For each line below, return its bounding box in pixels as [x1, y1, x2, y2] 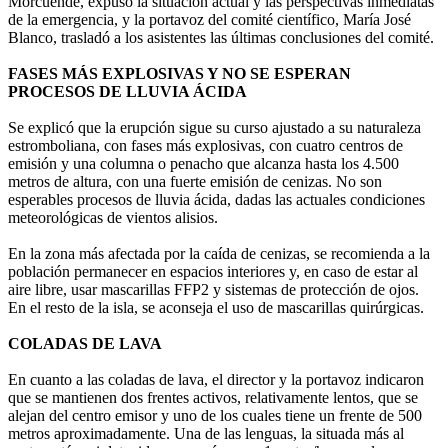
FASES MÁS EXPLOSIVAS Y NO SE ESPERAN [8, 65, 351, 83]
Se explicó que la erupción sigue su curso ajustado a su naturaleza [8, 119, 421, 137]
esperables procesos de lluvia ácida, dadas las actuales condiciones [8, 191, 425, 209]
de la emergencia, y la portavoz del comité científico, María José [8, 11, 411, 29]
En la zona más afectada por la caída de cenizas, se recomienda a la [8, 245, 430, 263]
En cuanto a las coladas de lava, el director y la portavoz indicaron [8, 371, 424, 389]
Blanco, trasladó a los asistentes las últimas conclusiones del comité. [8, 29, 434, 47]
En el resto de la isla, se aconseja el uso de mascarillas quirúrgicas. [8, 299, 424, 317]
